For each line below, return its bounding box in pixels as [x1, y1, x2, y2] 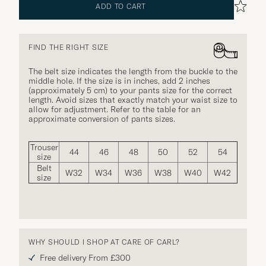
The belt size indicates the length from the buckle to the [28, 65, 237, 77]
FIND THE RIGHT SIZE [28, 42, 109, 52]
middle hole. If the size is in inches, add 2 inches [28, 75, 210, 86]
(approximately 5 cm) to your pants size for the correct [28, 84, 232, 96]
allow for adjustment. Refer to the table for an [28, 103, 201, 115]
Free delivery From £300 [40, 252, 131, 263]
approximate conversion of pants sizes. [28, 113, 175, 124]
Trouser [30, 141, 58, 153]
